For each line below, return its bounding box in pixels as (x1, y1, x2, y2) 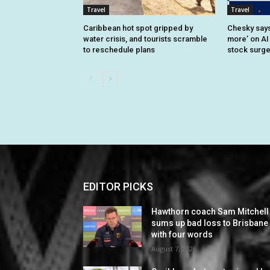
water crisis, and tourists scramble (83, 34, 207, 44)
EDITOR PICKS (83, 180, 153, 193)
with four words (151, 230, 213, 240)
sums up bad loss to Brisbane (151, 218, 269, 228)
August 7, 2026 (151, 244, 197, 254)
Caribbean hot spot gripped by (83, 24, 193, 33)
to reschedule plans (83, 45, 155, 55)
